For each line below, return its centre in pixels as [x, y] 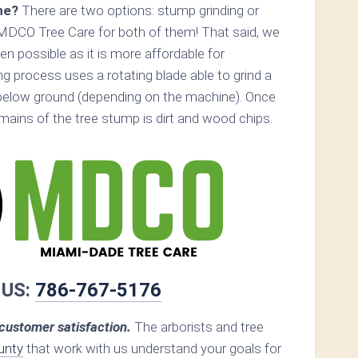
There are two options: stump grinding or [139, 10]
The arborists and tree [197, 326]
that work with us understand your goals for [152, 348]
